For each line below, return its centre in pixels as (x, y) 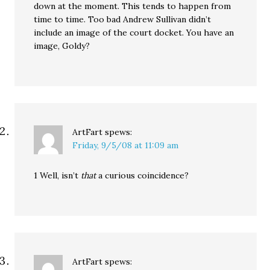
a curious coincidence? (143, 175)
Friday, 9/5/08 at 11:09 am (126, 145)
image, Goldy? (62, 46)
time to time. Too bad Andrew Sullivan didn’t (123, 19)
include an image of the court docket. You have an (134, 33)
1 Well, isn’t (58, 175)
